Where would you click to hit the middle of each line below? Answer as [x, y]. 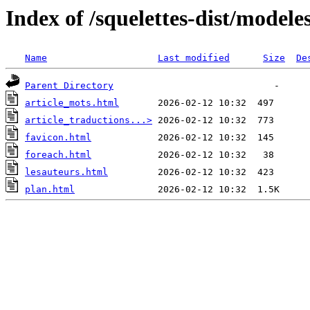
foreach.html [58, 155]
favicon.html [58, 138]
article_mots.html [72, 103]
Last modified [194, 58]
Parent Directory [69, 86]
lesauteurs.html [66, 172]
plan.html [50, 190]
